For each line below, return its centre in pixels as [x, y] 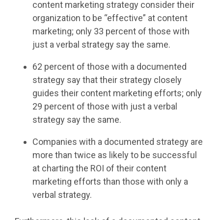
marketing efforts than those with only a [110, 182]
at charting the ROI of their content [99, 168]
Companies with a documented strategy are [118, 142]
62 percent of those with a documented [110, 67]
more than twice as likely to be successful [115, 155]
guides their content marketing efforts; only [117, 93]
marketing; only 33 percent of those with [111, 31]
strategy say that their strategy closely [107, 80]
